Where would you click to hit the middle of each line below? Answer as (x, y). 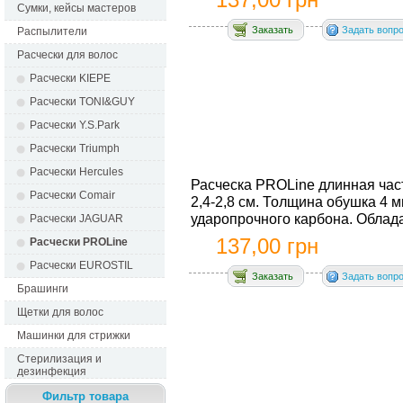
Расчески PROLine (79, 242)
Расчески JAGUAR (76, 219)
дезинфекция (52, 372)
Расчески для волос (67, 55)
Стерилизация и (59, 359)
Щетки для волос (60, 312)
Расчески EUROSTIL (81, 265)
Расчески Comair (72, 195)
